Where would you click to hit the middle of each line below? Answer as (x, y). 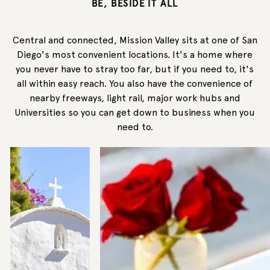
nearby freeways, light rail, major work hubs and (135, 98)
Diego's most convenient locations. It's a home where (135, 55)
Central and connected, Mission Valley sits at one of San (135, 40)
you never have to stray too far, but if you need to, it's (135, 69)
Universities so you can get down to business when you (135, 113)
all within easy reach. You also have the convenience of (135, 84)
